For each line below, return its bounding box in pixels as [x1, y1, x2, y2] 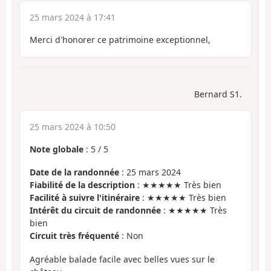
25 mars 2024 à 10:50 [30, 120, 116, 132]
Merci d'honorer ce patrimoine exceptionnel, [30, 34, 211, 46]
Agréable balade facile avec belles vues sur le [30, 253, 215, 265]
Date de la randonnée [30, 166, 119, 178]
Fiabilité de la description [30, 179, 135, 191]
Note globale [30, 143, 83, 155]
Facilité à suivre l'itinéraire [30, 192, 140, 204]
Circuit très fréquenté [30, 230, 119, 242]
